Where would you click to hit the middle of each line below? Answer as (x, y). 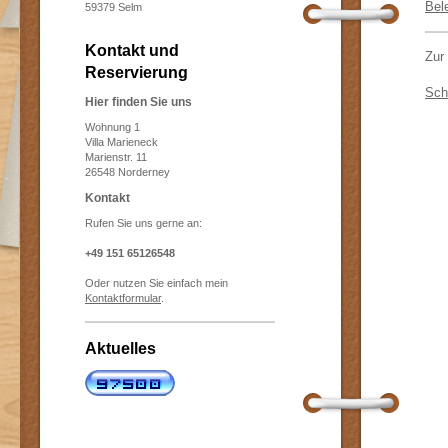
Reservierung (136, 72)
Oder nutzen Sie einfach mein (156, 283)
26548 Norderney (127, 172)
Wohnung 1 (112, 127)
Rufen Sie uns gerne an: (143, 223)
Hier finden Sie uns (138, 102)
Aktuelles (120, 348)
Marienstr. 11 (116, 157)
